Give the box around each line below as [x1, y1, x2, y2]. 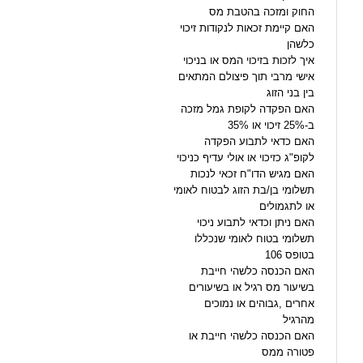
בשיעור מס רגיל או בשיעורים [189, 280, 314, 293]
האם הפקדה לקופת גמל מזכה [181, 102, 314, 115]
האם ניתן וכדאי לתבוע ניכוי [197, 216, 314, 228]
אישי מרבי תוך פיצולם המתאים [178, 70, 314, 83]
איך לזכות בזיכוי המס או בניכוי [183, 53, 314, 66]
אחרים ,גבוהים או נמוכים [204, 297, 314, 310]
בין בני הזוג [267, 86, 314, 99]
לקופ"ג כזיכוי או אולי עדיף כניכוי [177, 151, 314, 164]
